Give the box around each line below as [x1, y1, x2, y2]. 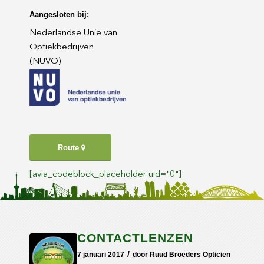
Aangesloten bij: [29, 9, 89, 19]
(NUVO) [29, 57, 61, 66]
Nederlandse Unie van [29, 28, 117, 38]
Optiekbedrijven [29, 42, 94, 52]
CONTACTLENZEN [77, 231, 193, 245]
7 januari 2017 [77, 250, 124, 259]
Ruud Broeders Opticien [150, 250, 230, 259]
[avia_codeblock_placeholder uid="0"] [29, 170, 181, 180]
